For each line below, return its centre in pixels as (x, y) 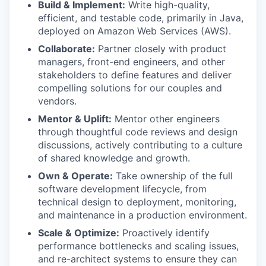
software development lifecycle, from (122, 189)
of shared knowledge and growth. (114, 158)
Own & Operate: (75, 176)
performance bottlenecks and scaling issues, (138, 246)
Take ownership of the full (173, 176)
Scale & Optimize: (79, 233)
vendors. (57, 101)
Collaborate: (66, 49)
